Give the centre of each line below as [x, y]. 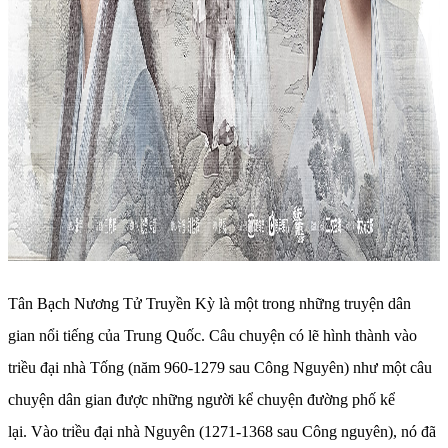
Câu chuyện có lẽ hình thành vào [313, 336]
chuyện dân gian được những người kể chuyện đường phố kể [201, 400]
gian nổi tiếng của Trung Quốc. [108, 336]
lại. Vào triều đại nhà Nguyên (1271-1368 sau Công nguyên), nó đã [222, 432]
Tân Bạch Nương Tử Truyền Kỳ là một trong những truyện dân [209, 304]
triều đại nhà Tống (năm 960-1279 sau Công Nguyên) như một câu [220, 368]
